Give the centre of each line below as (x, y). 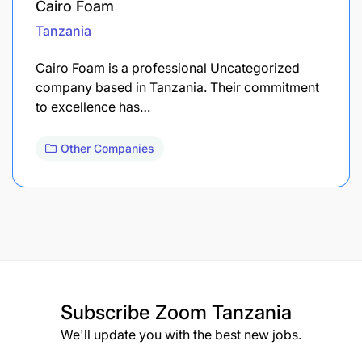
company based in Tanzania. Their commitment (177, 87)
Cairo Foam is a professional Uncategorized (168, 67)
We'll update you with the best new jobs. (181, 334)
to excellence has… (93, 106)
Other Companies (107, 148)
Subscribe (108, 312)
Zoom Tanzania (223, 312)
